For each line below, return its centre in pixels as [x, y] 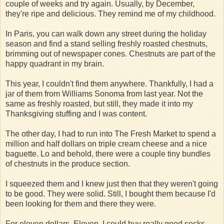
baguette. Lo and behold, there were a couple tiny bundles [108, 153]
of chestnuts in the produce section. [68, 163]
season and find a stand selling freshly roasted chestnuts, [106, 43]
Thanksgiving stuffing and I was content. [76, 113]
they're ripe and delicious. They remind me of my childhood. [110, 13]
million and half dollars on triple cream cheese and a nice [106, 143]
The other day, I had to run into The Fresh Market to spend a [111, 133]
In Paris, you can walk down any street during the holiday [106, 33]
